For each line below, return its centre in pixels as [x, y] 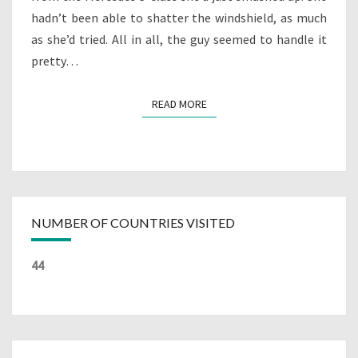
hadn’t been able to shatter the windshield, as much [179, 18]
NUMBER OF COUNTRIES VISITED [133, 223]
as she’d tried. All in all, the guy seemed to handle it [179, 40]
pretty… [55, 61]
